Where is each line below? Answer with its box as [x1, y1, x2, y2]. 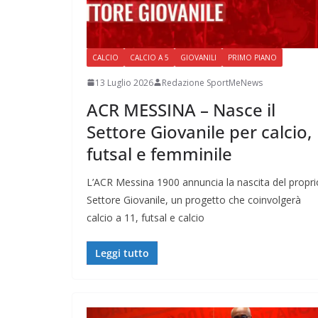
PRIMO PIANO [228, 52, 277, 62]
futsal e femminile [87, 141, 232, 165]
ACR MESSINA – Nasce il [87, 97, 275, 121]
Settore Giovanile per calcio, [87, 119, 312, 143]
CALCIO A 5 [130, 52, 169, 62]
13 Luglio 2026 [95, 76, 153, 89]
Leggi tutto [95, 246, 149, 260]
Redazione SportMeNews [162, 76, 263, 89]
